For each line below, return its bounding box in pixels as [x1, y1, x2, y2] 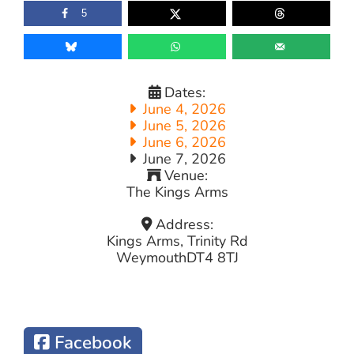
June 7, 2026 [138, 149, 226, 168]
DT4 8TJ [186, 247, 239, 267]
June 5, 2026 [138, 115, 226, 135]
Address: [155, 214, 213, 234]
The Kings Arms [126, 182, 228, 201]
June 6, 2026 [138, 132, 226, 152]
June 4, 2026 [138, 99, 226, 119]
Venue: [164, 165, 208, 185]
